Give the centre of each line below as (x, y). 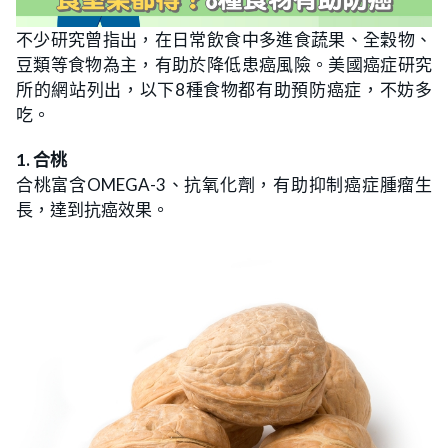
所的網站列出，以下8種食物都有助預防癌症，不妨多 (224, 89)
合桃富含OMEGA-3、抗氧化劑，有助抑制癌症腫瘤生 (224, 184)
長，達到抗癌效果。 (92, 209)
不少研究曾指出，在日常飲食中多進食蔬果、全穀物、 (224, 39)
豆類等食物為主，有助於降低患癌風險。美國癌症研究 (224, 64)
